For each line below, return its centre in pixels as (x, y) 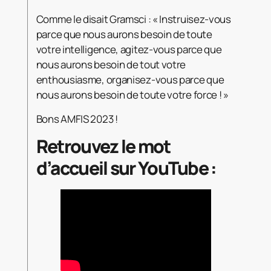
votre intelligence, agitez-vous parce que (129, 49)
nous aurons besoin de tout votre (111, 64)
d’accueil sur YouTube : (126, 168)
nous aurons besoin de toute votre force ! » (132, 94)
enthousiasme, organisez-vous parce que (130, 79)
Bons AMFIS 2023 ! (77, 119)
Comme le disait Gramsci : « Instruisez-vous (133, 19)
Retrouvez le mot (103, 146)
